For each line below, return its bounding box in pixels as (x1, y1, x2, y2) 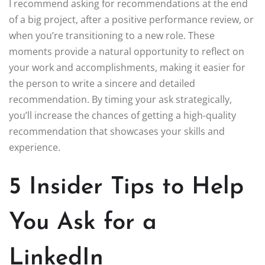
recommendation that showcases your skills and (9, 125, 225, 138)
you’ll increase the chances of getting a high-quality (9, 109, 236, 122)
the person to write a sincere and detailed (9, 77, 195, 91)
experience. (9, 141, 60, 154)
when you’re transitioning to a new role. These (9, 29, 215, 43)
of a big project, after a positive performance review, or (9, 13, 254, 27)
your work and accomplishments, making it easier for (9, 61, 245, 75)
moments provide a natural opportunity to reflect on (9, 45, 244, 59)
